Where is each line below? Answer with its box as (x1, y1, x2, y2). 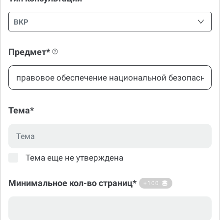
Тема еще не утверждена (26, 152, 123, 163)
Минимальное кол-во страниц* (8, 178, 137, 189)
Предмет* (8, 47, 50, 57)
